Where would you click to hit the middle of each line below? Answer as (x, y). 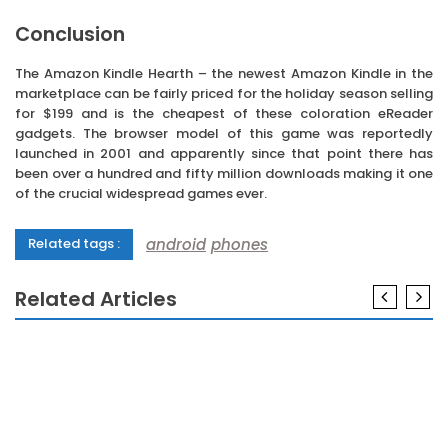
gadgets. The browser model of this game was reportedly (224, 134)
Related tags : (74, 244)
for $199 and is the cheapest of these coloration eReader (224, 114)
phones (239, 244)
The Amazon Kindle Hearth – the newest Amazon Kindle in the (224, 74)
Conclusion (70, 35)
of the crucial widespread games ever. (141, 194)
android (176, 244)
